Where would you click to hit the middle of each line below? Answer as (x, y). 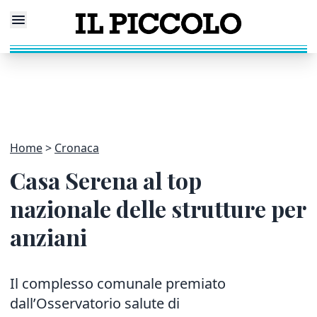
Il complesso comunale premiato (118, 283)
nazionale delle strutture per (158, 208)
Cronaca (77, 148)
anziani (48, 237)
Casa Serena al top (106, 180)
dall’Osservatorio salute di (95, 303)
